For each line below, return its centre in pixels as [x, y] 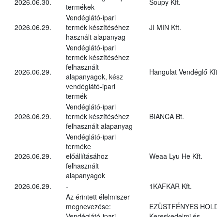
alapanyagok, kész [94, 76]
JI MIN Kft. [165, 27]
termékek [80, 7]
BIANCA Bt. [167, 116]
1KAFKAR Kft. [170, 186]
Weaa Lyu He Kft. [176, 156]
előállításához [87, 156]
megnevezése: [88, 206]
